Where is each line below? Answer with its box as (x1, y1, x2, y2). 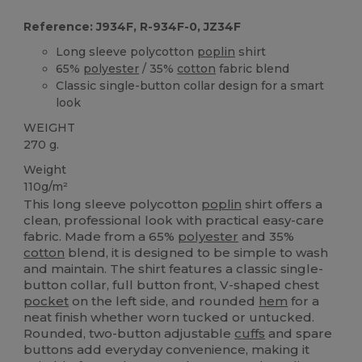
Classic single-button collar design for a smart (56, 78, 325, 93)
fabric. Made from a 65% (23, 229, 179, 245)
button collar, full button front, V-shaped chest (23, 277, 320, 293)
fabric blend (216, 61, 290, 76)
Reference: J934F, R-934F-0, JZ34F (23, 19, 242, 34)
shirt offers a (242, 196, 323, 213)
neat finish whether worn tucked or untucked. (23, 309, 315, 326)
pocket (23, 293, 69, 309)
